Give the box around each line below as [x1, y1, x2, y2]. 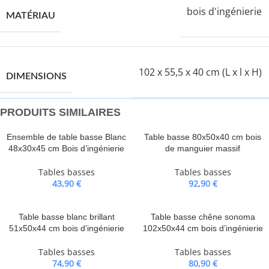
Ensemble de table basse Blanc [7, 132, 126, 142]
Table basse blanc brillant [18, 212, 115, 222]
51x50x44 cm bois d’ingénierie [8, 223, 124, 233]
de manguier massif [165, 144, 240, 153]
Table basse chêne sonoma [150, 212, 255, 222]
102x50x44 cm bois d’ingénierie [142, 223, 263, 233]
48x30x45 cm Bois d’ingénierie [8, 144, 124, 153]
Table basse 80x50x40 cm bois [144, 132, 261, 142]
